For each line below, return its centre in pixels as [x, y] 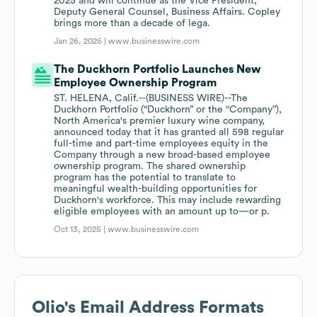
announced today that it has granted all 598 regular [169, 133]
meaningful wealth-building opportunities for [156, 189]
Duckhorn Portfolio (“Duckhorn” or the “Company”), [168, 110]
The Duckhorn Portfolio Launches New [158, 70]
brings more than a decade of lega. [132, 24]
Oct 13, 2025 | [81, 230]
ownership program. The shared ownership [150, 167]
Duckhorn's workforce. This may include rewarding [168, 201]
